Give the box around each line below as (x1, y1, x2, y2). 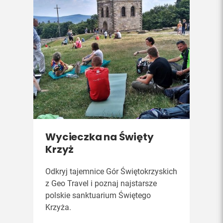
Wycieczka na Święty (45, 129, 154, 144)
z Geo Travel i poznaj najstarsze (45, 178, 157, 188)
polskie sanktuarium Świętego (45, 190, 151, 200)
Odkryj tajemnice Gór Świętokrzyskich (45, 166, 178, 176)
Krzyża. (45, 202, 72, 212)
